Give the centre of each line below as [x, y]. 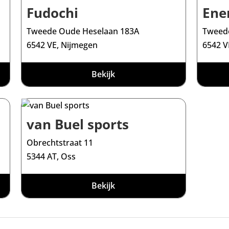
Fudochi [53, 13]
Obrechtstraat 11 [60, 142]
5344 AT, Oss [51, 156]
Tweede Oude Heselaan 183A [83, 31]
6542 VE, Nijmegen [62, 45]
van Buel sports [78, 124]
